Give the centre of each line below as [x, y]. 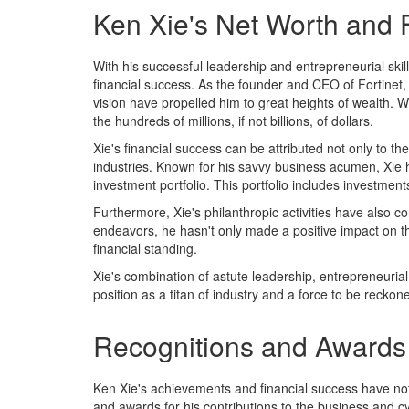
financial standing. [145, 248]
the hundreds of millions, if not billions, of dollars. [233, 121]
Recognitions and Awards [250, 346]
